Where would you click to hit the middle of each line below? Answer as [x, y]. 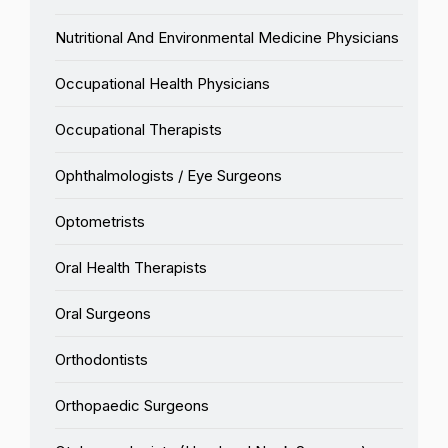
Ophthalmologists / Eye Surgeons [168, 175]
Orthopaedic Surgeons [132, 405]
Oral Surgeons [103, 313]
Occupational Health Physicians [162, 83]
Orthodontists [101, 359]
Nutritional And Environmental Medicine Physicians [227, 37]
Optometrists [100, 221]
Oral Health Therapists [131, 267]
